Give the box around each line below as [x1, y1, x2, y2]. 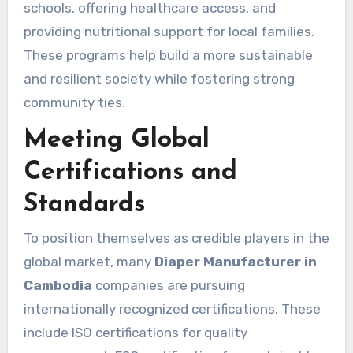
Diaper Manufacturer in [154, 253, 317, 269]
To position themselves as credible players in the [23, 229, 329, 246]
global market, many [23, 253, 154, 269]
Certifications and [23, 159, 237, 185]
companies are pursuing [91, 277, 245, 293]
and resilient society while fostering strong [23, 70, 295, 87]
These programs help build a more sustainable [23, 46, 313, 63]
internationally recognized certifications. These [23, 300, 321, 317]
